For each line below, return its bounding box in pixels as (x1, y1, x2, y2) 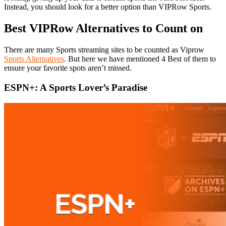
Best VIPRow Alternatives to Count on (4, 22, 203, 35)
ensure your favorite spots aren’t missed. (4, 64, 132, 73)
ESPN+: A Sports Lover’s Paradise (4, 82, 147, 93)
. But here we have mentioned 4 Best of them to (64, 54, 216, 64)
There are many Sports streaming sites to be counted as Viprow (4, 45, 204, 54)
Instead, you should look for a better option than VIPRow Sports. (4, 3, 211, 12)
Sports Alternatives (4, 54, 64, 64)
